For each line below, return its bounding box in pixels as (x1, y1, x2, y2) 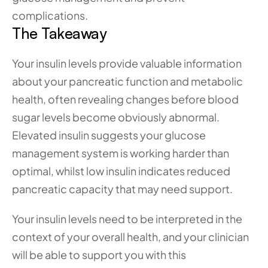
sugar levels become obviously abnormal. (12, 110, 220, 124)
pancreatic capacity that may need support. (12, 182, 233, 196)
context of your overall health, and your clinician (12, 230, 249, 243)
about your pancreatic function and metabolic (12, 74, 243, 88)
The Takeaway (12, 24, 106, 42)
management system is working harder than (12, 146, 229, 160)
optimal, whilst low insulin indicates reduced (12, 164, 230, 178)
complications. (12, 8, 88, 22)
